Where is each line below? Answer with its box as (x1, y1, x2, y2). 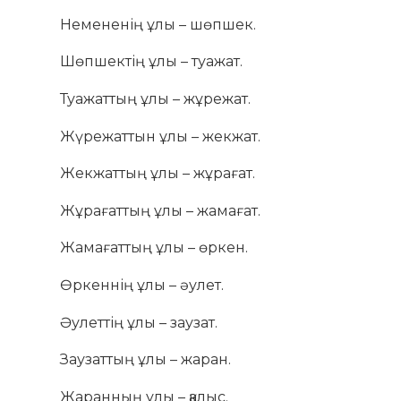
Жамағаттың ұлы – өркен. (60, 239, 249, 257)
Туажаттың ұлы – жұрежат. (60, 90, 252, 107)
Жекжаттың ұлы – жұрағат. (60, 165, 256, 183)
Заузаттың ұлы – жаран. (60, 351, 232, 369)
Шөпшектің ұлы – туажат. (60, 53, 243, 71)
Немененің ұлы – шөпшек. (60, 15, 257, 33)
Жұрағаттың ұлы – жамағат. (60, 201, 261, 219)
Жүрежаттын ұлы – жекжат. (60, 127, 261, 145)
